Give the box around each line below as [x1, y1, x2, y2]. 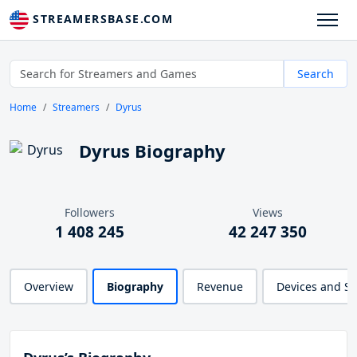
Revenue [197, 279, 243, 295]
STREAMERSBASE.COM [29, 11, 174, 26]
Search [297, 66, 334, 82]
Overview [24, 279, 73, 295]
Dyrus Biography [79, 139, 226, 163]
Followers [64, 205, 115, 221]
